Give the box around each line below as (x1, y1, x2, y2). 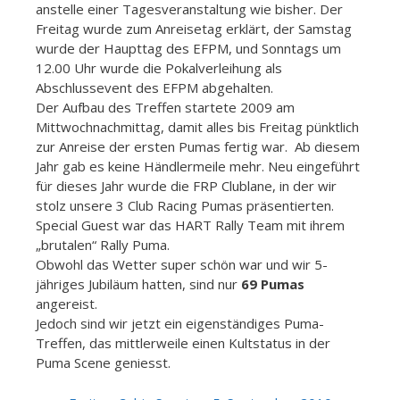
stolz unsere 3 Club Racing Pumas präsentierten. (36, 196, 334, 215)
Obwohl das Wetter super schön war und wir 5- (36, 255, 328, 274)
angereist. (36, 295, 97, 313)
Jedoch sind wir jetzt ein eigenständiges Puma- (36, 314, 324, 333)
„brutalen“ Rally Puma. (36, 236, 170, 254)
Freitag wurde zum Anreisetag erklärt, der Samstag (36, 20, 352, 38)
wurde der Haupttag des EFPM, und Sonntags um (36, 39, 341, 58)
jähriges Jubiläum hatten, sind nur (36, 275, 241, 294)
